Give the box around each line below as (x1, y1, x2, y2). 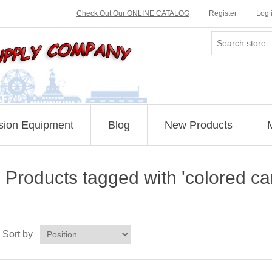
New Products (164, 119, 233, 131)
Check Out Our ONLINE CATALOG (76, 9, 189, 18)
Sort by (2, 229, 33, 239)
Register (209, 9, 237, 18)
